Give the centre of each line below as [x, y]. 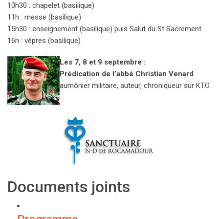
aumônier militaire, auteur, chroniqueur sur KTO [135, 86]
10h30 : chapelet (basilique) [51, 6]
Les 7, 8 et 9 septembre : [103, 62]
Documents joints [69, 187]
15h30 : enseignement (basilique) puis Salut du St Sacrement [104, 29]
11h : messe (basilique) [44, 17]
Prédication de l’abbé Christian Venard [127, 74]
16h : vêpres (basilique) [44, 41]
